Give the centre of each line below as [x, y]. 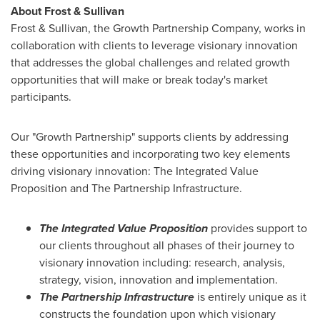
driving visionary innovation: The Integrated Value [135, 171]
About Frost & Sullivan [67, 11]
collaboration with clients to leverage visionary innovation [154, 45]
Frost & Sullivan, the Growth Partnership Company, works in [158, 28]
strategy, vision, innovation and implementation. [159, 280]
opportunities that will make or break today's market [139, 80]
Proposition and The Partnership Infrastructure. [126, 188]
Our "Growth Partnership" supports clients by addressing [150, 137]
